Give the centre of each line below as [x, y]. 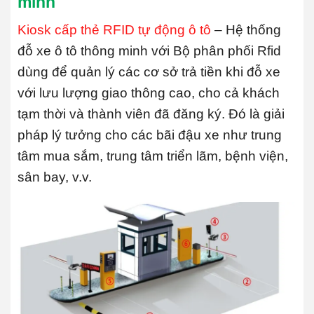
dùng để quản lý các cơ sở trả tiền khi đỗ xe [149, 71]
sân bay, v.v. [55, 177]
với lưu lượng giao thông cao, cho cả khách [149, 93]
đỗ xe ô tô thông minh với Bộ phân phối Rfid [149, 50]
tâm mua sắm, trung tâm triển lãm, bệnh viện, [153, 156]
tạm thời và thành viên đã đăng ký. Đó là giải [151, 114]
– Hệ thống [246, 29]
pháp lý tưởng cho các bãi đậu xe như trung [150, 135]
